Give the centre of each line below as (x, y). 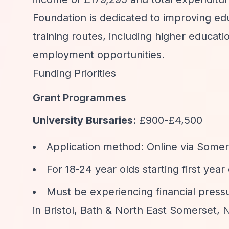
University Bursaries (83, 120)
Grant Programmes (79, 98)
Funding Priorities (74, 73)
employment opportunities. (99, 55)
